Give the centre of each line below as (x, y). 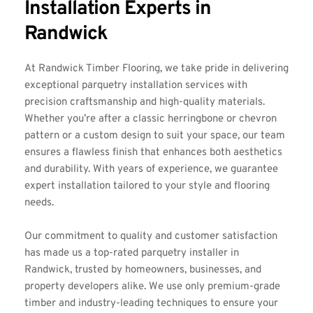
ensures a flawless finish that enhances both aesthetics (153, 152)
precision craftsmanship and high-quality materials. (145, 102)
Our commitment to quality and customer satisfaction (151, 236)
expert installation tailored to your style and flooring (147, 186)
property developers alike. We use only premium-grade (152, 286)
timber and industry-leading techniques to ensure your (151, 303)
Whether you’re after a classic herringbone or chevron (151, 119)
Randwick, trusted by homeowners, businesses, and (143, 270)
